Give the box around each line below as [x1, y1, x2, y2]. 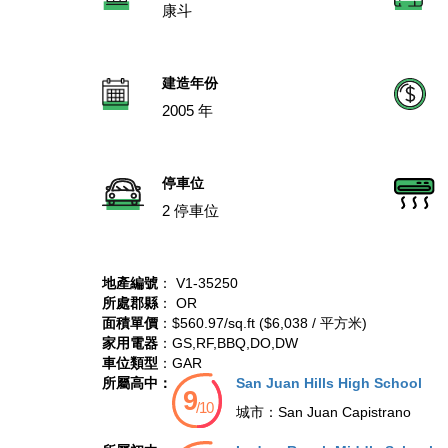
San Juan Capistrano [278, 404, 411, 420]
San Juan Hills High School [236, 375, 422, 391]
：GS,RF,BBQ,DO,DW [158, 335, 298, 351]
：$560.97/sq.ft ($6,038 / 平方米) [158, 315, 367, 331]
